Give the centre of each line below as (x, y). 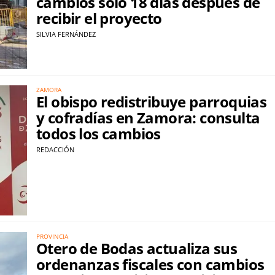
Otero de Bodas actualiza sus (137, 249)
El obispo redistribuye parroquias (152, 101)
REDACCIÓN (55, 149)
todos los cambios (99, 133)
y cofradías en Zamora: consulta (148, 117)
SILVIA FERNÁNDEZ (66, 34)
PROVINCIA (52, 237)
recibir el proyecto (99, 18)
